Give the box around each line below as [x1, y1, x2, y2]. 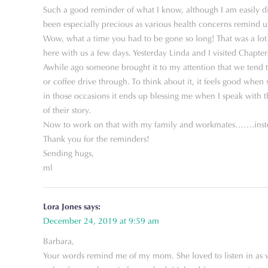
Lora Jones [43, 202, 81, 212]
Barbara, [43, 236, 74, 246]
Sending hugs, [43, 148, 94, 159]
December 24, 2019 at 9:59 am [43, 216, 159, 226]
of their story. [43, 105, 91, 115]
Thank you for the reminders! [43, 134, 150, 144]
